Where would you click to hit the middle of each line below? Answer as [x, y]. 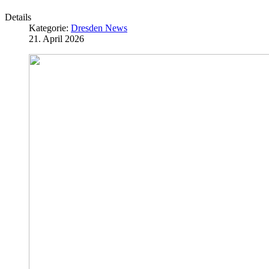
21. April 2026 [56, 39]
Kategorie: [50, 28]
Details [18, 17]
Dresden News [99, 28]
